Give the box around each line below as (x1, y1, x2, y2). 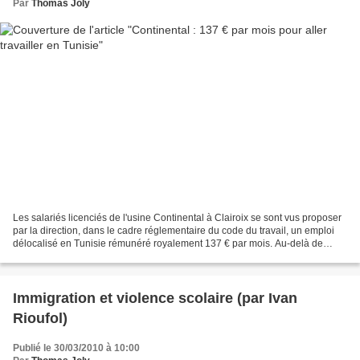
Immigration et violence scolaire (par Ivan (13, 290, 297, 307)
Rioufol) (13, 310, 67, 327)
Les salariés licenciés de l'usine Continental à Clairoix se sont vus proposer (13, 212, 342, 224)
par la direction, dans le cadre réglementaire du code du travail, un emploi (13, 225, 334, 237)
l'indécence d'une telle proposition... (13, 251, 169, 263)
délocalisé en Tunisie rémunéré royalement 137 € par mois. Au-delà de (13, 238, 323, 250)
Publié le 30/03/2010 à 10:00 (13, 342, 140, 354)
